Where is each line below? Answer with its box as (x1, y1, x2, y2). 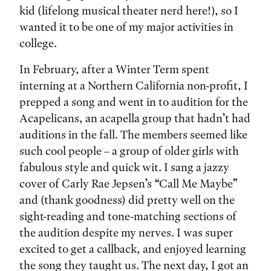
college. (19, 36, 57, 50)
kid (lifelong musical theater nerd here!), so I (19, 4, 238, 18)
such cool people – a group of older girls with (19, 144, 239, 158)
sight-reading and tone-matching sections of (19, 209, 237, 223)
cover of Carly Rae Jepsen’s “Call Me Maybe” (19, 177, 238, 191)
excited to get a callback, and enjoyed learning (19, 242, 246, 256)
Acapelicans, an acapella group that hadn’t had (19, 111, 250, 125)
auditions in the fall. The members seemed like (19, 128, 247, 142)
